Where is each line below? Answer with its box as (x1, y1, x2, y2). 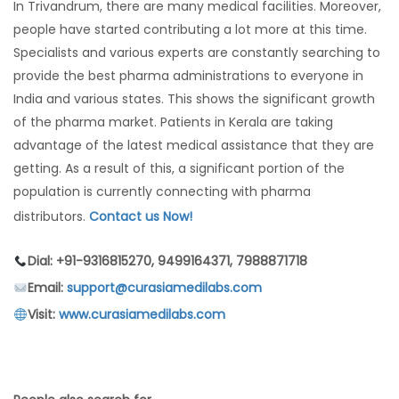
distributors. (13, 208, 89, 226)
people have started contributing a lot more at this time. (13, 20, 367, 39)
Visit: (27, 305, 59, 324)
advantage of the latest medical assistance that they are (13, 136, 374, 155)
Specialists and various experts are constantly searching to (13, 44, 380, 62)
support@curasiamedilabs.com (66, 279, 262, 297)
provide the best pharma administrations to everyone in (13, 67, 363, 85)
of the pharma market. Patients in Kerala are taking (13, 113, 333, 132)
